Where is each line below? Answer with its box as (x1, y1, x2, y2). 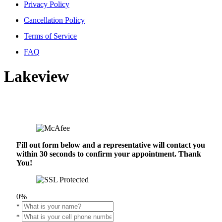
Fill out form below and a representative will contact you (16, 141, 205, 150)
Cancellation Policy (24, 16, 85, 25)
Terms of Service (24, 32, 77, 41)
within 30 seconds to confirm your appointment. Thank (16, 150, 201, 159)
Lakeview (4, 67, 69, 85)
